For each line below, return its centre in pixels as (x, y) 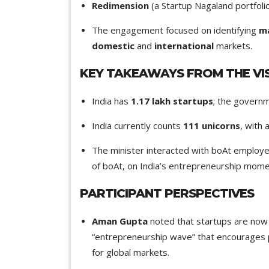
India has (111, 101)
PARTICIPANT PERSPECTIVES (167, 193)
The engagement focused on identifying (175, 30)
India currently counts (138, 125)
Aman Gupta (120, 221)
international (184, 45)
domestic (113, 45)
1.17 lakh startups (172, 101)
